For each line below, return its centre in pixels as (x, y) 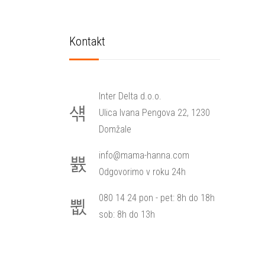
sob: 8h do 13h (127, 214)
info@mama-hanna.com (144, 155)
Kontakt (87, 41)
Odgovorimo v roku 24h (142, 172)
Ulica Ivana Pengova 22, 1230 (154, 113)
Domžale (115, 129)
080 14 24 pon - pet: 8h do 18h (157, 198)
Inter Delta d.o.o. (130, 96)
